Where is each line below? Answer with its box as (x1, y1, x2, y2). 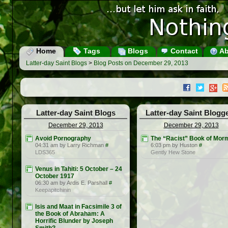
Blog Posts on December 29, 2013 (94, 60, 188, 67)
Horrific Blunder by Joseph (35, 217, 113, 225)
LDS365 (35, 149, 55, 156)
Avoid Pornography (35, 135, 91, 142)
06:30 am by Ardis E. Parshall (35, 180, 107, 186)
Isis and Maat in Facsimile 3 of (35, 203, 122, 211)
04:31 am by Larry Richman (35, 142, 104, 149)
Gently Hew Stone (151, 149, 195, 156)
